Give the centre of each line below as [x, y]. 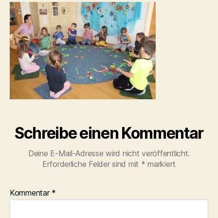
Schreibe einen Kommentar [109, 133]
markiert [161, 164]
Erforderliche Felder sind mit [91, 164]
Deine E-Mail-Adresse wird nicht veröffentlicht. [109, 153]
